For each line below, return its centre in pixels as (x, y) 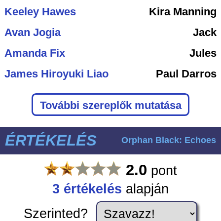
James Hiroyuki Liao (56, 74)
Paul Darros (186, 74)
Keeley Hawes (40, 12)
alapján (145, 189)
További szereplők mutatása (110, 105)
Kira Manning (183, 12)
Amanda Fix (35, 53)
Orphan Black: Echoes (168, 140)
